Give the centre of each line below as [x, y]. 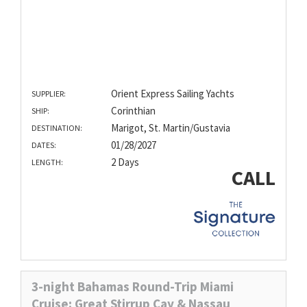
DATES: [44, 145]
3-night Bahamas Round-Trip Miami [133, 286]
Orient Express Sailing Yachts [172, 93]
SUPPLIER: [49, 93]
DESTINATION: [57, 127]
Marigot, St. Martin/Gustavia [170, 127]
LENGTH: [47, 162]
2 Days [125, 162]
